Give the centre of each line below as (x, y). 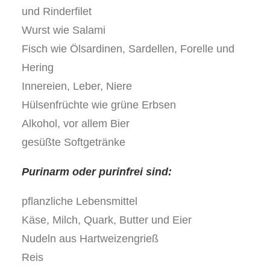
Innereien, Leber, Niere (77, 86)
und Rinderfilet (57, 11)
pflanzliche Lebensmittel (80, 201)
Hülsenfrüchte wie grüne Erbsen (99, 105)
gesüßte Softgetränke (74, 142)
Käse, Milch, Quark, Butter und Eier (107, 220)
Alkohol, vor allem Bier (76, 124)
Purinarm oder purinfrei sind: (97, 172)
